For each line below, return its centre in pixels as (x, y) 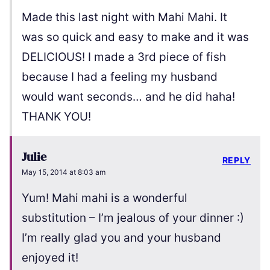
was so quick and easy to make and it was (135, 37)
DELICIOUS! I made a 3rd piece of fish (124, 57)
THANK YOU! (56, 117)
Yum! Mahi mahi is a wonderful (105, 198)
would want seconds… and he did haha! (128, 97)
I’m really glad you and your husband (121, 238)
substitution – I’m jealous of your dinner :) (133, 218)
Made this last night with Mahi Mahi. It (124, 17)
